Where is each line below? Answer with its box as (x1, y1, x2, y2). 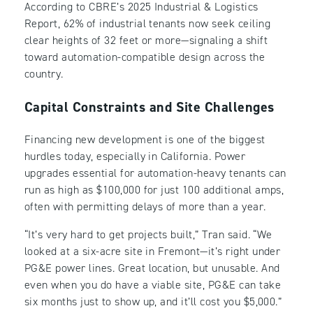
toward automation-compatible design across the (24, 50, 265, 65)
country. (24, 66, 64, 82)
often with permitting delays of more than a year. (24, 199, 266, 214)
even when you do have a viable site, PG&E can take (24, 277, 282, 293)
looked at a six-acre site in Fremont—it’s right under (24, 244, 281, 259)
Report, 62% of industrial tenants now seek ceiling (24, 16, 271, 31)
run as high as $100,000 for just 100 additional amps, (24, 182, 284, 198)
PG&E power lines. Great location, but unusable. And (24, 261, 280, 276)
